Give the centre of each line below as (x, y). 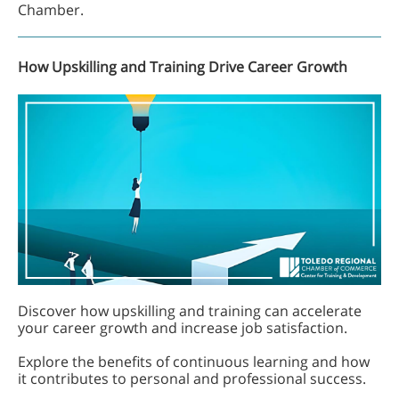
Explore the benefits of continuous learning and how (194, 362)
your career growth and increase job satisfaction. (183, 328)
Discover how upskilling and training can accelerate (190, 311)
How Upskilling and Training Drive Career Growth (183, 67)
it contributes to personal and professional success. (192, 379)
